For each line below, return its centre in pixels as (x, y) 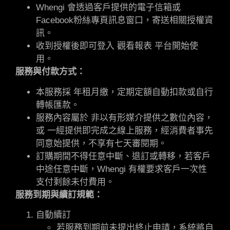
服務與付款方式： (50, 72)
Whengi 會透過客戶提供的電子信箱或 (108, 8)
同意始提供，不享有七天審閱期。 (101, 143)
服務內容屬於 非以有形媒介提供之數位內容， (124, 118)
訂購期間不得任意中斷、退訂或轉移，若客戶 (123, 156)
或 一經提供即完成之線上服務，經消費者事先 (124, 130)
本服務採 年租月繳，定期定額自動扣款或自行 (124, 92)
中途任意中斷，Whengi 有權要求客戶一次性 (121, 169)
